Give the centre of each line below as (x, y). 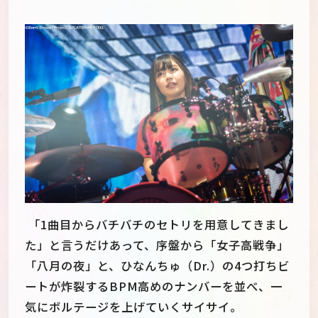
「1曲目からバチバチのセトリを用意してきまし (157, 225)
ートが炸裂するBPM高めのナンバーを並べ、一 (154, 286)
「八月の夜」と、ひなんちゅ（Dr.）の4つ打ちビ (157, 266)
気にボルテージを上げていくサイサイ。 (133, 307)
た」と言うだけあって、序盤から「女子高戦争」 (157, 245)
